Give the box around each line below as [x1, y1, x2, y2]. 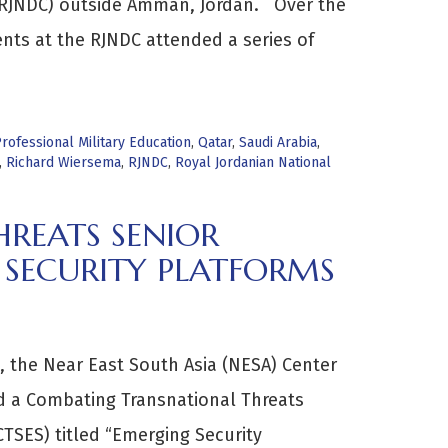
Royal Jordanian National [174, 154, 331, 171]
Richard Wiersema [5, 154, 121, 171]
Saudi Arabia [238, 134, 317, 151]
